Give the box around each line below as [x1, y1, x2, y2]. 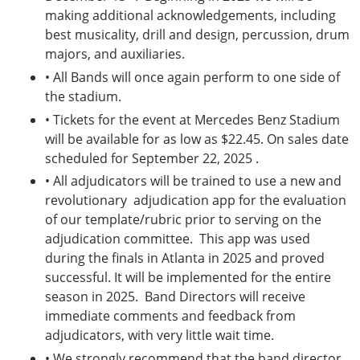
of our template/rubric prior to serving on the [45, 211, 321, 229]
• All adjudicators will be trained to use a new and [45, 172, 342, 190]
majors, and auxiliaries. [45, 44, 188, 63]
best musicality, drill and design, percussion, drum [45, 25, 350, 43]
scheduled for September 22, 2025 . [45, 149, 262, 167]
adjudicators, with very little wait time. [45, 326, 277, 345]
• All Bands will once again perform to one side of [45, 67, 340, 86]
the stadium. [45, 87, 131, 105]
